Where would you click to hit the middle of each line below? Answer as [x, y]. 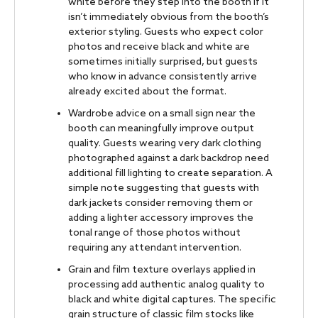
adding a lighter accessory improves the [161, 218]
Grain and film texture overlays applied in [162, 270]
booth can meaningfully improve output [161, 128]
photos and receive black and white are [159, 47]
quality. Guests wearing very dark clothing [165, 143]
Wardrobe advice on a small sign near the [162, 114]
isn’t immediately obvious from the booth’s [169, 17]
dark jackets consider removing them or [160, 203]
